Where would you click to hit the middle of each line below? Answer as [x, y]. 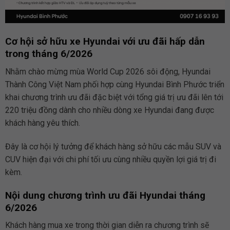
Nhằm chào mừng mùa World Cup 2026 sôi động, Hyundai [108, 72]
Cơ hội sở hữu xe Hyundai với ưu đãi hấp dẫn [105, 42]
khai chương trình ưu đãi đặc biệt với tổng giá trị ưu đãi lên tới [114, 98]
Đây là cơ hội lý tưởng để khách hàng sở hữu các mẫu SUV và [113, 146]
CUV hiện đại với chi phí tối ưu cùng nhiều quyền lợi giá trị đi [110, 159]
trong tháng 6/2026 [49, 54]
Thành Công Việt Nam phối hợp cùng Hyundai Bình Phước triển [114, 85]
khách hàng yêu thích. [42, 123]
